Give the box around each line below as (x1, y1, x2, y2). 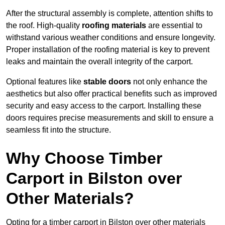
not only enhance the (131, 77, 207, 86)
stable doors (83, 77, 131, 86)
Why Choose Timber (6, 149, 162, 168)
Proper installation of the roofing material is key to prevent (6, 45, 209, 54)
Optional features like (6, 77, 83, 86)
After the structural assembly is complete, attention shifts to (6, 9, 213, 18)
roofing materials (82, 21, 146, 30)
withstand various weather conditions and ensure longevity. (6, 33, 215, 42)
